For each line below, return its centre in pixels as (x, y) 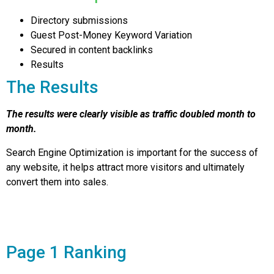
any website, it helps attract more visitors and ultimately (125, 167)
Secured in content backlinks (92, 50)
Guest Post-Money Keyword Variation (111, 35)
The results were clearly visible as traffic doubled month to (131, 114)
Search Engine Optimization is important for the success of (132, 152)
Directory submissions (79, 21)
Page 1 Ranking (66, 252)
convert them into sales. (57, 182)
